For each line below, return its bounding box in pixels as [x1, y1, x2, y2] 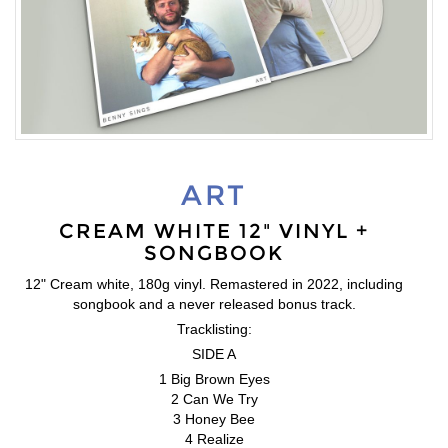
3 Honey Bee [173, 410, 255, 427]
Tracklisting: [176, 320, 252, 337]
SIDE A [192, 345, 236, 362]
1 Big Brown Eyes [158, 370, 270, 387]
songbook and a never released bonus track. [72, 295, 356, 312]
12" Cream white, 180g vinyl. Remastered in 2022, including [25, 275, 403, 292]
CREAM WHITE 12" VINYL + [59, 218, 369, 243]
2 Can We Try [170, 390, 258, 407]
